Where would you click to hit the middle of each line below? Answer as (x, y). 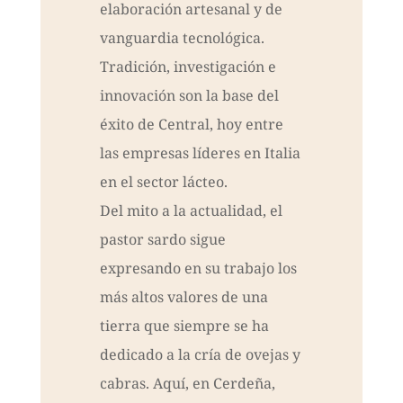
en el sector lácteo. (163, 182)
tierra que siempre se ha (184, 326)
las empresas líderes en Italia (200, 153)
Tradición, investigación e (188, 67)
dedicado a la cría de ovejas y (200, 355)
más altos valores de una (184, 297)
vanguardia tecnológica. (182, 38)
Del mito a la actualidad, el (191, 211)
